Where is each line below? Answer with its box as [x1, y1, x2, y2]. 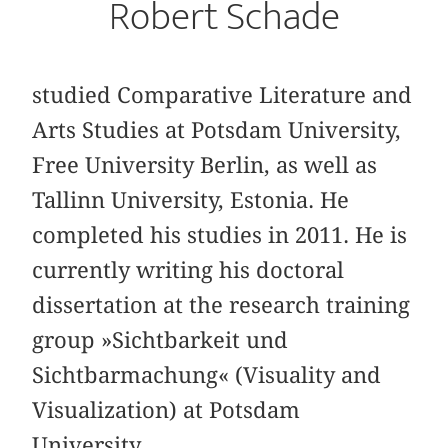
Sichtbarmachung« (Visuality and [32, 362, 382, 389]
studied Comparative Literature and [32, 82, 413, 109]
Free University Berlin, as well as [32, 152, 378, 179]
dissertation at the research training [32, 292, 411, 319]
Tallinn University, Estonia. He [32, 187, 350, 214]
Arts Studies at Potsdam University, [32, 117, 402, 144]
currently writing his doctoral [32, 257, 345, 284]
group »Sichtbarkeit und [32, 327, 289, 354]
